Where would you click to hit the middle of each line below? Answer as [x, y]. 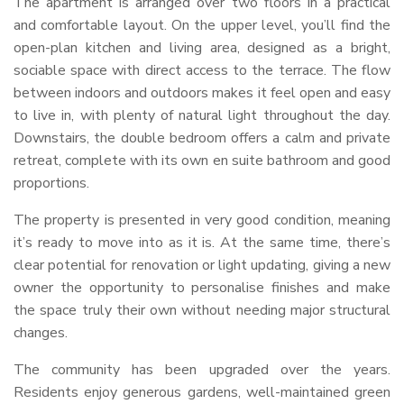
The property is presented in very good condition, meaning [202, 220]
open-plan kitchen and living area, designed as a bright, [202, 48]
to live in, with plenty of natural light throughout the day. [202, 115]
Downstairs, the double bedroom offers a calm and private [202, 138]
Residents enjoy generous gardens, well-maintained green [202, 392]
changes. [41, 333]
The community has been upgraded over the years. [202, 370]
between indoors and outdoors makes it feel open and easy [202, 93]
